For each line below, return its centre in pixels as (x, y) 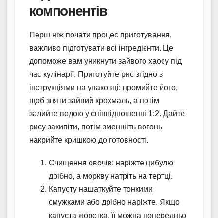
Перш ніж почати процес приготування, (100, 35)
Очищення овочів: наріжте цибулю (111, 163)
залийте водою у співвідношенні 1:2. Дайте (107, 114)
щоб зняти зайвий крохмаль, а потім (94, 101)
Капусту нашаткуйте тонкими (101, 189)
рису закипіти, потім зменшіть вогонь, (97, 127)
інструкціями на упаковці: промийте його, (103, 88)
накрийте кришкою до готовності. (89, 140)
